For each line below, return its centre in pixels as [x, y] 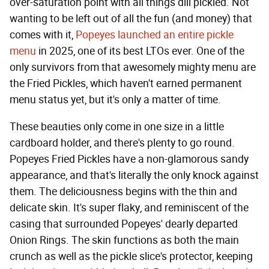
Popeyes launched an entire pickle [155, 35]
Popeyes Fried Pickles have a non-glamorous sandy [129, 159]
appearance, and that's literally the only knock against [134, 175]
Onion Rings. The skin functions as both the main [124, 240]
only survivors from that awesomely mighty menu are [133, 67]
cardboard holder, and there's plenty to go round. [122, 143]
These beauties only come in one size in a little [117, 126]
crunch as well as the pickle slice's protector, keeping [131, 256]
